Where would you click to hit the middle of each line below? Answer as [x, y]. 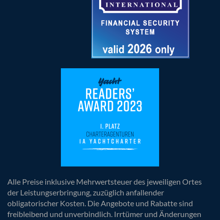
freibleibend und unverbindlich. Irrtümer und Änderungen [104, 214]
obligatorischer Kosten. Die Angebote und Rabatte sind [100, 203]
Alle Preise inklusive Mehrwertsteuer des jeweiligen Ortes [105, 181]
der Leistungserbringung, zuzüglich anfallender [86, 192]
